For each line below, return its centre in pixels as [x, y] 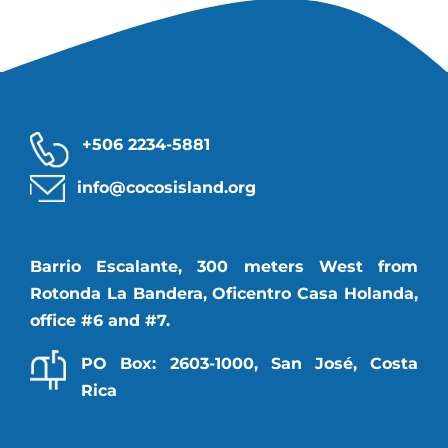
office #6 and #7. [100, 321]
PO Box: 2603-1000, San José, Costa [249, 364]
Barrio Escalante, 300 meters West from [224, 267]
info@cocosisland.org [167, 188]
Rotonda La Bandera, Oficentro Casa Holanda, [224, 294]
